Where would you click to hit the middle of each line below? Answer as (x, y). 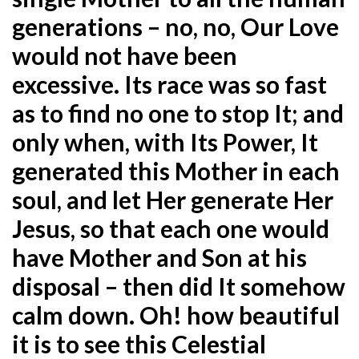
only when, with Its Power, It (165, 141)
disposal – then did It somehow (179, 286)
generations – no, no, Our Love (175, 26)
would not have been (125, 55)
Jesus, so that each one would (171, 228)
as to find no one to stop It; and (178, 113)
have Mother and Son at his (159, 257)
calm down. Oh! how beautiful (176, 315)
